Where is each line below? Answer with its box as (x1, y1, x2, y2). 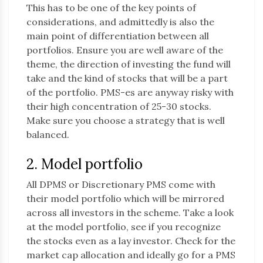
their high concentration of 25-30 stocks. (26, 100, 211, 113)
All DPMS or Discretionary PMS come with (26, 178, 215, 191)
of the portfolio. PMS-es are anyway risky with (26, 86, 234, 99)
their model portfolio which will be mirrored (26, 193, 224, 205)
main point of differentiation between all (26, 30, 209, 42)
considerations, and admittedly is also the (26, 16, 214, 28)
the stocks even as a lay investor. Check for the (26, 235, 235, 247)
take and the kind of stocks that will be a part (26, 72, 228, 85)
